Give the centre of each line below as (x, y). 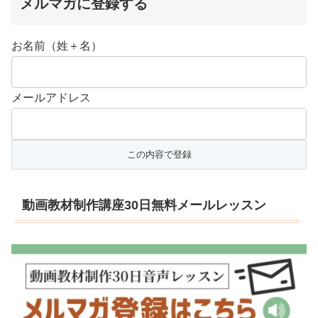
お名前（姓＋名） (57, 46)
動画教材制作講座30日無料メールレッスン (144, 205)
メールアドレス (51, 98)
